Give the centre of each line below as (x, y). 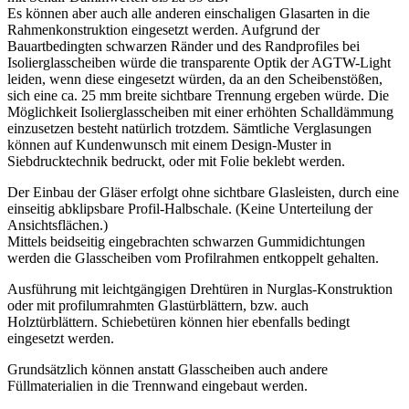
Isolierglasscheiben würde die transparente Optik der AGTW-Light (199, 63)
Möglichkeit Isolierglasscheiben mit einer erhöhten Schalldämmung (200, 112)
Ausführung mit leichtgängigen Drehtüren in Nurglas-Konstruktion (200, 289)
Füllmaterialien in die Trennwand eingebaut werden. (157, 386)
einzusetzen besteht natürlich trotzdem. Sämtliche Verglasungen (189, 129)
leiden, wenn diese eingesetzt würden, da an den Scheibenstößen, (195, 79)
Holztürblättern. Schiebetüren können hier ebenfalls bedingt (178, 322)
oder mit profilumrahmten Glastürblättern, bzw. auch (158, 306)
